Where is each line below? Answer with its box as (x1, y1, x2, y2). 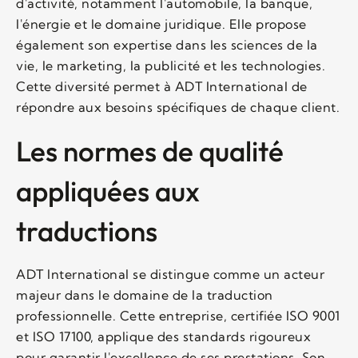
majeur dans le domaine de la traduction (16, 286, 273, 303)
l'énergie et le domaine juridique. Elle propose (16, 15, 307, 32)
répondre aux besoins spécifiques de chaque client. (16, 98, 340, 115)
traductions (16, 213, 157, 249)
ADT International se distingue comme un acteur (16, 265, 324, 282)
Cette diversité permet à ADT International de (16, 78, 308, 94)
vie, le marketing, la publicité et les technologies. (16, 57, 325, 74)
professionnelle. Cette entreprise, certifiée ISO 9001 (16, 307, 340, 324)
